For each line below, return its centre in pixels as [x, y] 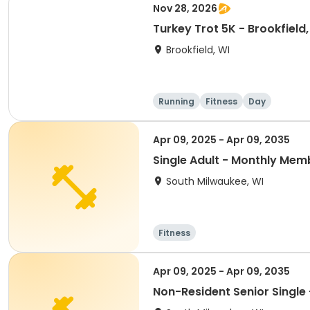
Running [176, 101]
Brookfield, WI [198, 50]
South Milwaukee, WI [215, 181]
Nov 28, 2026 [185, 8]
